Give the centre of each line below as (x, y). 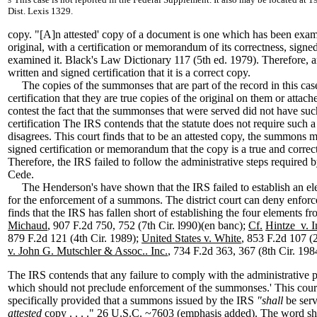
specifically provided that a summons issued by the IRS (132, 300)
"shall (271, 300)
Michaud (28, 225)
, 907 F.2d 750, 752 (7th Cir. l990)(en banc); (148, 225)
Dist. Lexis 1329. (40, 11)
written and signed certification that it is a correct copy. (129, 73)
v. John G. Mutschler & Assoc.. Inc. (88, 251)
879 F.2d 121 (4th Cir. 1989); (75, 238)
